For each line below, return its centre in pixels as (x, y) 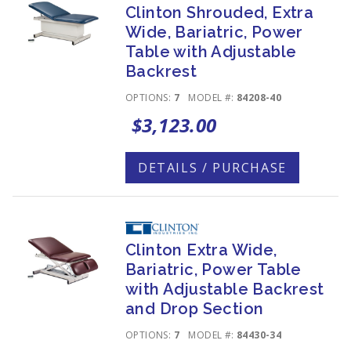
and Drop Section (195, 309)
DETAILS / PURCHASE (212, 168)
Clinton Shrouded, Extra (220, 13)
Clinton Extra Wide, (201, 250)
